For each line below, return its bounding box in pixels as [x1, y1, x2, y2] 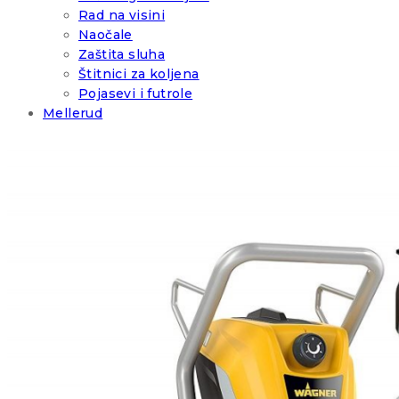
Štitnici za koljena [78, 66, 199, 83]
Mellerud [43, 105, 103, 122]
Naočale [78, 27, 133, 44]
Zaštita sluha [78, 46, 166, 63]
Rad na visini [78, 7, 166, 24]
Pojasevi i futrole [78, 85, 193, 102]
